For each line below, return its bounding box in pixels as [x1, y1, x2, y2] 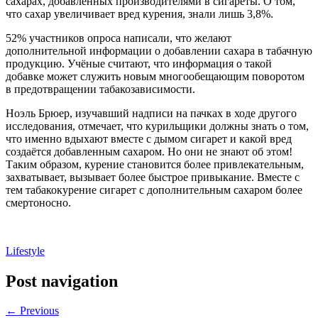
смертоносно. [6, 196, 71, 209]
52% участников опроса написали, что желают [6, 31, 231, 44]
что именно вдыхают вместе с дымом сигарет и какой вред [6, 132, 292, 145]
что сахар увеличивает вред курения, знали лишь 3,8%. [6, 7, 273, 20]
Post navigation [6, 271, 118, 290]
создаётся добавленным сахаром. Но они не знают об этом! [6, 145, 292, 158]
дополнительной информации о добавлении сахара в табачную [6, 44, 312, 57]
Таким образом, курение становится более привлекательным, [6, 158, 304, 170]
